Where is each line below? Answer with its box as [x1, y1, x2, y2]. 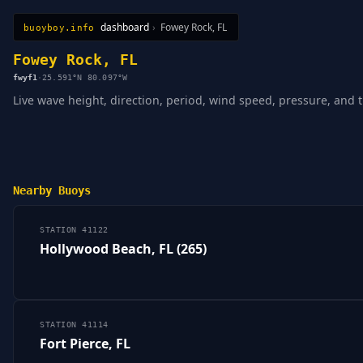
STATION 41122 [40, 225, 109, 235]
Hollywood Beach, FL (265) [40, 240, 207, 258]
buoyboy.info [23, 21, 95, 33]
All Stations [12, 26, 80, 44]
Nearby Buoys [13, 183, 91, 197]
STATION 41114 [40, 320, 109, 330]
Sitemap [115, 26, 165, 44]
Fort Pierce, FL [40, 335, 130, 353]
